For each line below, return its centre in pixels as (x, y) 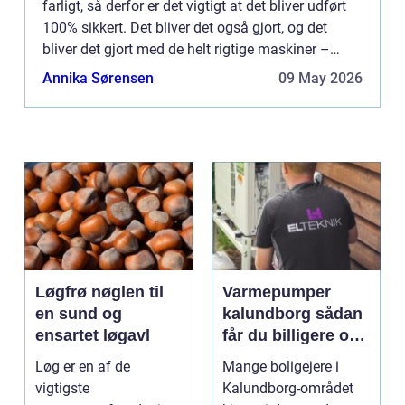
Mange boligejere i (281, 367)
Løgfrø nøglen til (63, 292)
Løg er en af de (83, 367)
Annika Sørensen (98, 79)
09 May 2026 (320, 79)
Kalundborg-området (288, 389)
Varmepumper (277, 292)
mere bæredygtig (288, 358)
